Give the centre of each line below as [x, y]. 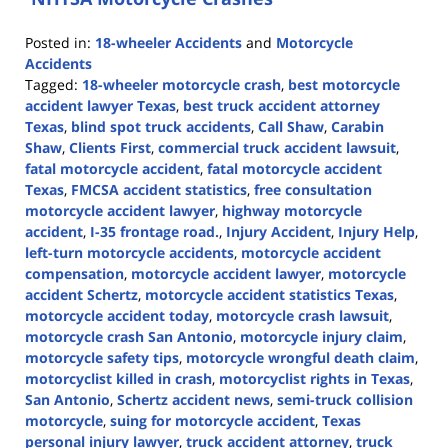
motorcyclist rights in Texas [314, 378]
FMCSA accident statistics [159, 189]
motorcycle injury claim [321, 336]
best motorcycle [344, 84]
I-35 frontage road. [154, 231]
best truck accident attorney [281, 105]
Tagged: [51, 84]
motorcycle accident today [117, 315]
